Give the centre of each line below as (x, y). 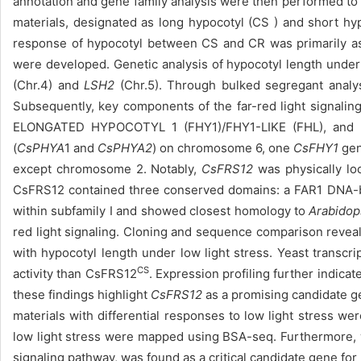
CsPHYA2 (125, 148)
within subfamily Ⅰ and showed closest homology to (159, 211)
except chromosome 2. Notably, (108, 169)
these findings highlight (82, 295)
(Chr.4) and (49, 85)
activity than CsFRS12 (75, 274)
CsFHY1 (318, 148)
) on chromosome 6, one (223, 148)
